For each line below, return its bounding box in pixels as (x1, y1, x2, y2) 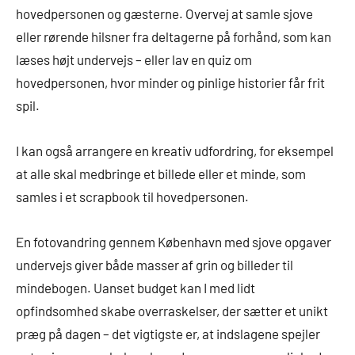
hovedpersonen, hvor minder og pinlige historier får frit (16, 74, 325, 91)
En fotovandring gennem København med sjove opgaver (16, 234, 331, 250)
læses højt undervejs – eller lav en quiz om (16, 52, 252, 68)
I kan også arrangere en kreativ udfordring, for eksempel (16, 143, 334, 159)
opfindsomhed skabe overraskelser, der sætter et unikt (16, 303, 328, 319)
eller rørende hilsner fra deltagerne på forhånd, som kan (16, 29, 331, 45)
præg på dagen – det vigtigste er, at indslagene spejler (16, 326, 320, 342)
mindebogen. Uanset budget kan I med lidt (16, 280, 255, 296)
